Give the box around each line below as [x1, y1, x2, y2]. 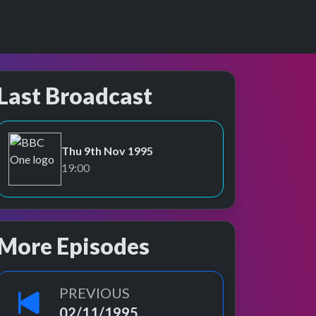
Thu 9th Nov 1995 [61, 143, 153, 157]
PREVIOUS [59, 284, 130, 301]
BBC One [8, 159, 54, 173]
